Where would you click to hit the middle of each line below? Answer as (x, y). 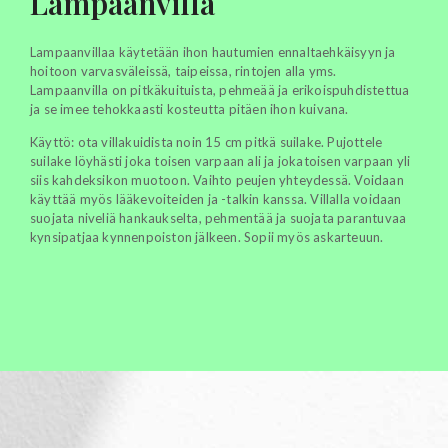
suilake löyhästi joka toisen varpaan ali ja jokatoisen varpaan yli (220, 160)
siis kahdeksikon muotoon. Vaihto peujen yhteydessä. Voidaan (217, 179)
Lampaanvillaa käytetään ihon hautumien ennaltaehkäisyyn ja (213, 51)
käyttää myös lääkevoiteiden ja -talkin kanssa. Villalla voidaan (216, 198)
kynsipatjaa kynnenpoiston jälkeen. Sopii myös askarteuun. (207, 236)
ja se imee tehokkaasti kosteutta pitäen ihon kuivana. (189, 108)
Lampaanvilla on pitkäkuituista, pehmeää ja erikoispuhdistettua (220, 89)
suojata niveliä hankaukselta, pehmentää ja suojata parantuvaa (218, 217)
